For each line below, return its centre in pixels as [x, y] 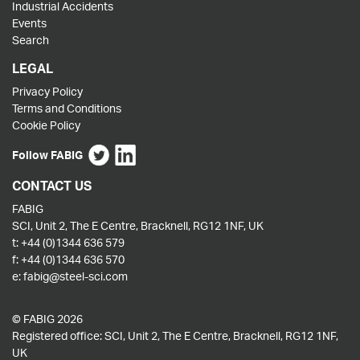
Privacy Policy [47, 91]
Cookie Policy [46, 125]
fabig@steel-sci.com [76, 276]
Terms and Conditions [67, 108]
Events [29, 23]
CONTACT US [52, 186]
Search [31, 40]
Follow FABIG [47, 155]
